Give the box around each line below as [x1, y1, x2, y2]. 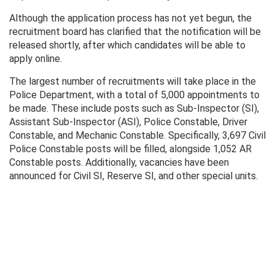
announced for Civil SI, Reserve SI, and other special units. [9, 170, 258, 182]
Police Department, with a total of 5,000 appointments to [9, 89, 260, 101]
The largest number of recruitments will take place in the [9, 76, 256, 88]
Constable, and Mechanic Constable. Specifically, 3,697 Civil [9, 130, 266, 142]
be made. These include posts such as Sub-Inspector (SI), [9, 103, 259, 115]
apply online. [9, 53, 62, 65]
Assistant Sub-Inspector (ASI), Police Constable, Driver [9, 116, 247, 128]
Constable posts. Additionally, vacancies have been [9, 157, 229, 169]
